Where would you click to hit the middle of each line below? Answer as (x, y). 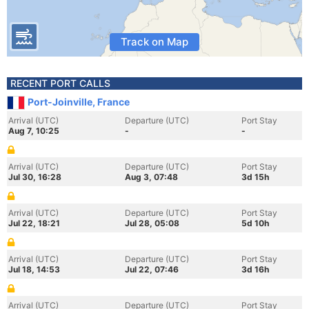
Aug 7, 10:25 (34, 131)
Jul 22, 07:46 (152, 269)
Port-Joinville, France (79, 102)
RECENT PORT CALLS (60, 83)
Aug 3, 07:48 (151, 177)
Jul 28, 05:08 (152, 223)
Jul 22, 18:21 (34, 223)
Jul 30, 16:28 (35, 177)
